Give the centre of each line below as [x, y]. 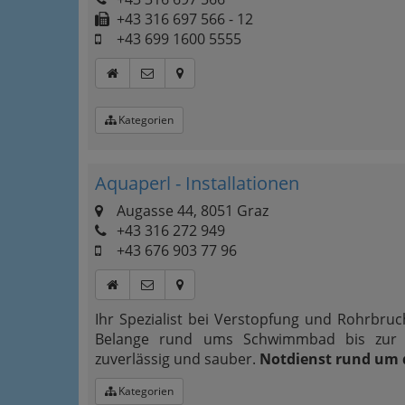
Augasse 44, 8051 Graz [191, 211]
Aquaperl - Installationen [197, 183]
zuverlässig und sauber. [177, 359]
